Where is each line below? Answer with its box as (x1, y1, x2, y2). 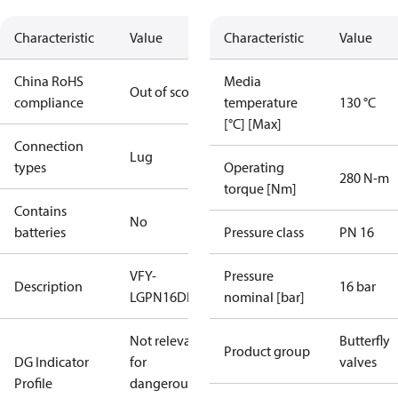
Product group (224, 342, 310, 360)
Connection (14, 137, 84, 155)
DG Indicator (14, 353, 89, 370)
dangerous (130, 374, 194, 392)
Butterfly (339, 331, 390, 349)
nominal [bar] (224, 288, 305, 306)
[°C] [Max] (224, 115, 282, 132)
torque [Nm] (224, 179, 297, 197)
